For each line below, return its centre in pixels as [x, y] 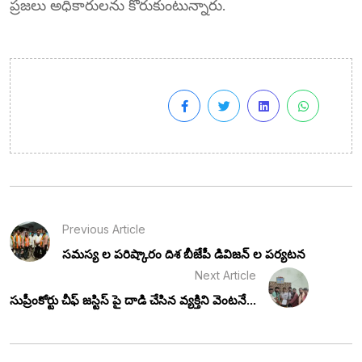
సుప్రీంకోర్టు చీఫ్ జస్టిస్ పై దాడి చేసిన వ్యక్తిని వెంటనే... [133, 300]
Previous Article [104, 229]
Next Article [225, 275]
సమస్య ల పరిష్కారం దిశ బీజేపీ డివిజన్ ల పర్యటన [184, 254]
